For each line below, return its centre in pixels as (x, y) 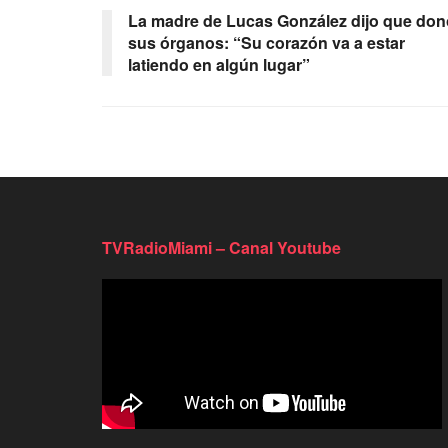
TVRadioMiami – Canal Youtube (221, 247)
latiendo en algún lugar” (219, 64)
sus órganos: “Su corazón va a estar (266, 42)
